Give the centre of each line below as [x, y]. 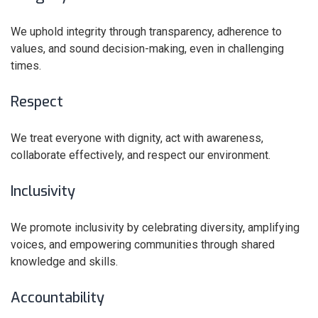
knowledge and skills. [66, 262]
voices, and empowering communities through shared [143, 245]
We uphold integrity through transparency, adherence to [146, 32]
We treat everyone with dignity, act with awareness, [137, 138]
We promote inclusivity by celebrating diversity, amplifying [155, 227]
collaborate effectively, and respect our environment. [141, 155]
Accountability [57, 298]
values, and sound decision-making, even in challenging [147, 49]
